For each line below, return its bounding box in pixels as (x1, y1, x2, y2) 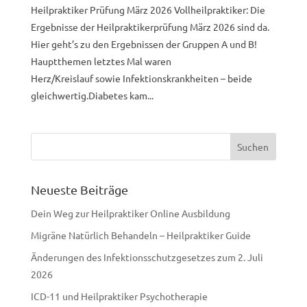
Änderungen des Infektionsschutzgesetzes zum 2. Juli (30, 250, 263, 263)
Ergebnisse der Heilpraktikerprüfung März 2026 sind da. (30, 20, 269, 33)
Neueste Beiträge (30, 182, 128, 197)
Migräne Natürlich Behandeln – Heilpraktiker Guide (30, 228, 251, 241)
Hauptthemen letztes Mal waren (30, 54, 171, 67)
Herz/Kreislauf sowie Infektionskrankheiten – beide (30, 71, 252, 84)
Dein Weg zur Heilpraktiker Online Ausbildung (30, 206, 230, 219)
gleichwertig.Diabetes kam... (30, 88, 153, 101)
